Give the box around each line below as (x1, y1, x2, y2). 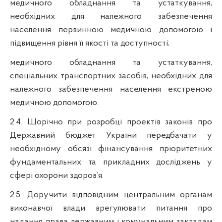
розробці (87, 117, 122, 127)
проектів (126, 117, 161, 127)
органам (174, 190, 212, 200)
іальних (29, 71, 57, 81)
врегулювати (96, 203, 146, 213)
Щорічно (27, 117, 63, 127)
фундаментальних (10, 157, 81, 167)
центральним (123, 190, 175, 200)
